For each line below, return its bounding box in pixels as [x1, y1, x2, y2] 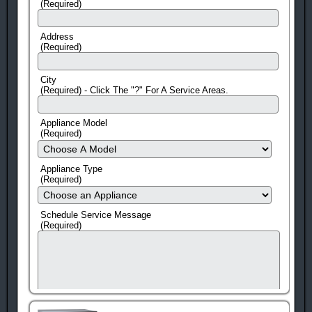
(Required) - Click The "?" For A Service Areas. [40, 84, 228, 95]
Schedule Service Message [40, 209, 151, 220]
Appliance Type [40, 163, 102, 174]
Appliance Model [40, 117, 107, 128]
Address [40, 31, 74, 42]
